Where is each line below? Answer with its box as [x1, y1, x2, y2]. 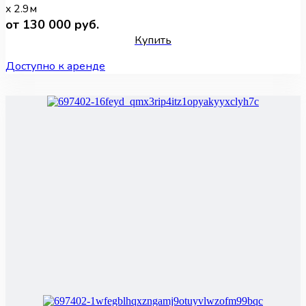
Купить [135, 33, 171, 48]
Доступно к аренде [5, 59, 105, 74]
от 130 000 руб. [5, 16, 99, 33]
